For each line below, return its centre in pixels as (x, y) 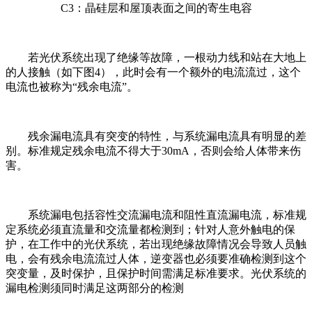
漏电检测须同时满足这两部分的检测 (95, 288)
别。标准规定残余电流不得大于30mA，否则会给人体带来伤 (153, 150)
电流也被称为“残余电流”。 (72, 86)
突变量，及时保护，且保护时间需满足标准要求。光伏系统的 (156, 273)
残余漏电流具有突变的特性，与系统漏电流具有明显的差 (167, 136)
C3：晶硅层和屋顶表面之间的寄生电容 (156, 8)
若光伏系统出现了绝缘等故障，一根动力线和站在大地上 (167, 57)
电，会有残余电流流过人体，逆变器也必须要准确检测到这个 (156, 258)
